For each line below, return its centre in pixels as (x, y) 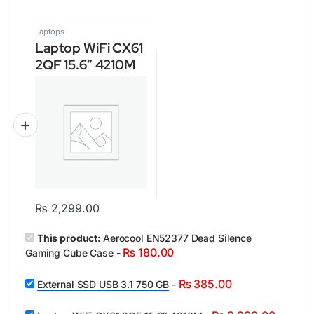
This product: (70, 238)
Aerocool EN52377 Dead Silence (177, 238)
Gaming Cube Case (69, 252)
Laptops (50, 32)
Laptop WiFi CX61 (89, 48)
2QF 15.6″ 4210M (86, 65)
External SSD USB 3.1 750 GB (103, 284)
